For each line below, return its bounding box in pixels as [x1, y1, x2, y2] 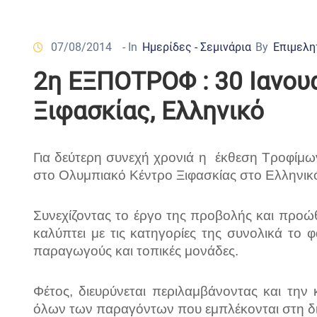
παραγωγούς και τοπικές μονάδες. [33, 243, 238, 259]
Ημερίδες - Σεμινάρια [142, 40, 251, 54]
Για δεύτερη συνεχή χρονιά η [33, 150, 211, 166]
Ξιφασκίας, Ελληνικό [33, 97, 264, 127]
